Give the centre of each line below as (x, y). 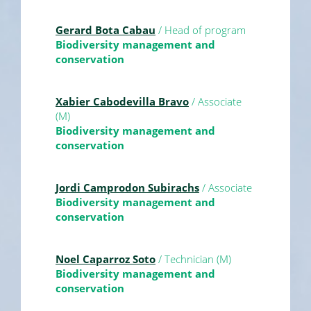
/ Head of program (201, 30)
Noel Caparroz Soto (106, 259)
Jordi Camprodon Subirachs (127, 187)
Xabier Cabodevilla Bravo (122, 101)
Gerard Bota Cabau (106, 30)
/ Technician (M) (193, 259)
